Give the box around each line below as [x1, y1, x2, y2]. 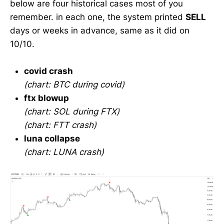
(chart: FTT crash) [24, 120, 96, 130]
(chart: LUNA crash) [24, 147, 104, 157]
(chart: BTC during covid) [24, 79, 124, 90]
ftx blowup [24, 93, 69, 103]
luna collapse [24, 133, 80, 144]
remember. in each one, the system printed [10, 11, 185, 22]
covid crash [24, 66, 73, 76]
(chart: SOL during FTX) [24, 106, 119, 117]
